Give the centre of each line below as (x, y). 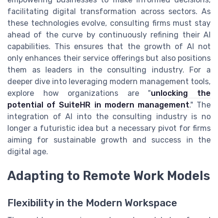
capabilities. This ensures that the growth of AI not (109, 46)
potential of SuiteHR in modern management (98, 105)
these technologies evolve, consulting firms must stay (109, 23)
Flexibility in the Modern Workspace (92, 203)
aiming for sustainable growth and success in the (109, 140)
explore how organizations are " (79, 93)
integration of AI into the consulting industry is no (109, 116)
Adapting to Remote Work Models (109, 175)
